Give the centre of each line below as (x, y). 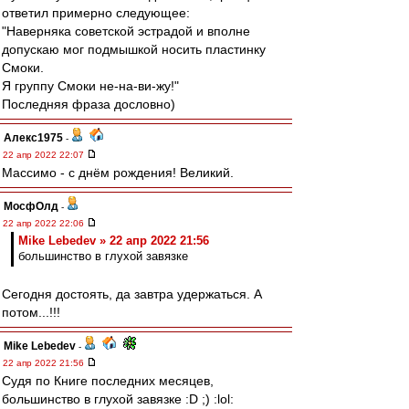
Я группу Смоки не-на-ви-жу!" (90, 86)
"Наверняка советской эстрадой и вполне (126, 31)
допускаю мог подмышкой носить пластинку (134, 49)
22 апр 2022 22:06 (45, 223)
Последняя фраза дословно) (89, 104)
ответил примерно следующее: (96, 13)
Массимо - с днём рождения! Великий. (118, 173)
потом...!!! (31, 312)
